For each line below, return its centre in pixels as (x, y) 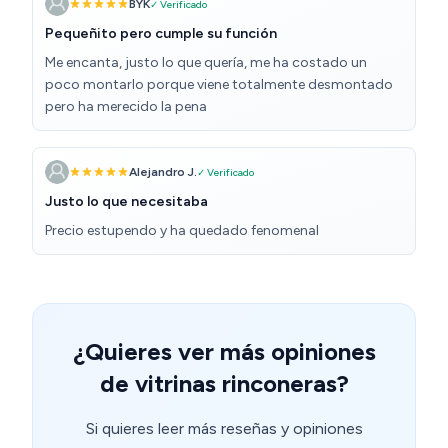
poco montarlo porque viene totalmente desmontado (219, 85)
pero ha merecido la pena (126, 107)
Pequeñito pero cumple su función (161, 34)
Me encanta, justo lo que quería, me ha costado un (206, 63)
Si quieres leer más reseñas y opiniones (224, 429)
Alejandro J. (163, 172)
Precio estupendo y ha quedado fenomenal (182, 231)
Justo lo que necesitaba (126, 202)
